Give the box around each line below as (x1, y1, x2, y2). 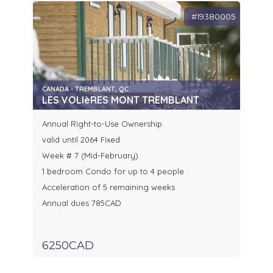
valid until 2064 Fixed (42, 135, 120, 145)
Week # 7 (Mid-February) (42, 151, 138, 161)
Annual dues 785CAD (42, 198, 121, 208)
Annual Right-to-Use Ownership (42, 119, 162, 129)
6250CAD (42, 239, 94, 253)
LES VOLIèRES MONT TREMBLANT (42, 94, 199, 107)
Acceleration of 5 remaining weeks (42, 182, 175, 193)
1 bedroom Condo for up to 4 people (42, 166, 184, 177)
